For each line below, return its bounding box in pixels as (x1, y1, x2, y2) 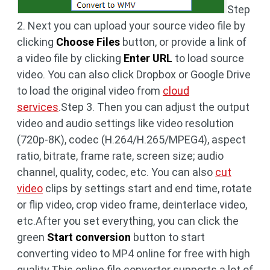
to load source (172, 52, 244, 64)
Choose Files (56, 36, 120, 48)
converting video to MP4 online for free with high (17, 247, 250, 260)
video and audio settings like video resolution (17, 117, 234, 130)
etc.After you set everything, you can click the (17, 215, 239, 227)
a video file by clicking (17, 52, 124, 64)
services (17, 101, 58, 113)
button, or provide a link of (120, 36, 246, 48)
